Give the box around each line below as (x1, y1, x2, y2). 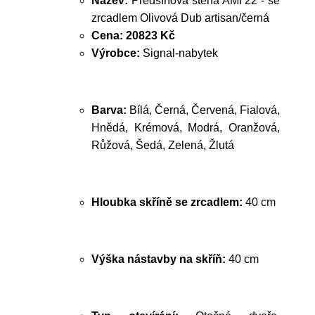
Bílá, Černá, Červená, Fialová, (127, 104, 280, 116)
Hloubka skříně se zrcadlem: (91, 196, 243, 208)
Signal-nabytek (140, 47, 218, 59)
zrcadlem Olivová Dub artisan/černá (91, 12, 269, 24)
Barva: (91, 104, 127, 116)
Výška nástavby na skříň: (91, 253, 226, 265)
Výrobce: (91, 47, 140, 59)
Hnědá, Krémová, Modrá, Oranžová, (91, 122, 280, 134)
